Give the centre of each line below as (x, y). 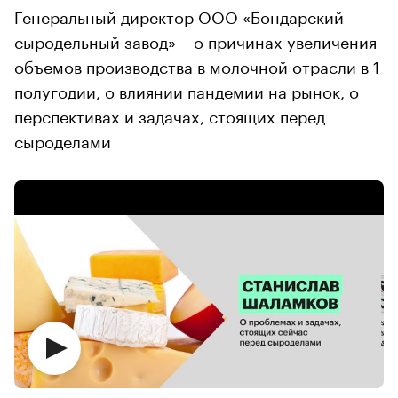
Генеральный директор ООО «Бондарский (179, 15)
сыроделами (63, 139)
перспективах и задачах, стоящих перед (170, 114)
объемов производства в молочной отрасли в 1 (197, 64)
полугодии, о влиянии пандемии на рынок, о (187, 89)
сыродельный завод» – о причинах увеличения (195, 40)
